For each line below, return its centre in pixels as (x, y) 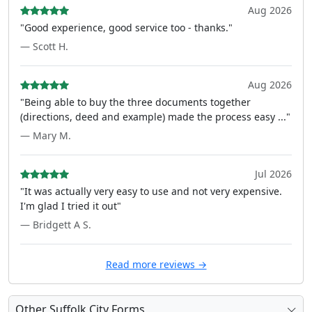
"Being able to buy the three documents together (135, 102)
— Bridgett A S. (56, 225)
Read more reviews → (156, 264)
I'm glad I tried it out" (71, 206)
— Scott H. (44, 46)
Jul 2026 (273, 174)
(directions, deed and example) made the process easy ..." (155, 117)
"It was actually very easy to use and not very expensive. (151, 191)
